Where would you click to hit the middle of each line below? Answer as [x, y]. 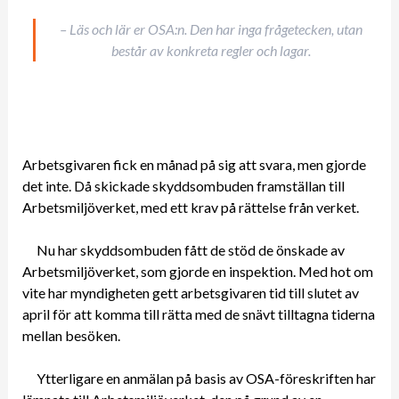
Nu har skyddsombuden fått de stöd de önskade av [190, 249]
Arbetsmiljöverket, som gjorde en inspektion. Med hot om [197, 271]
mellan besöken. [72, 335]
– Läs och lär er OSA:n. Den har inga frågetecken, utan [212, 28]
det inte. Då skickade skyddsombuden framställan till [183, 185]
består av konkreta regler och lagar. [212, 50]
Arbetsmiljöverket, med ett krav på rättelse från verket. [191, 207]
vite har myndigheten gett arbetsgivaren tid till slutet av [190, 292]
